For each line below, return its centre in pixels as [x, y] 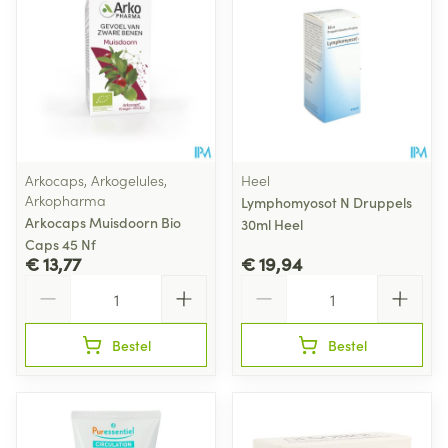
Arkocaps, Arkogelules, [96, 180]
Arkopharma [65, 200]
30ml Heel [272, 224]
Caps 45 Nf [60, 244]
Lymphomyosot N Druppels [326, 202]
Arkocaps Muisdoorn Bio [103, 222]
